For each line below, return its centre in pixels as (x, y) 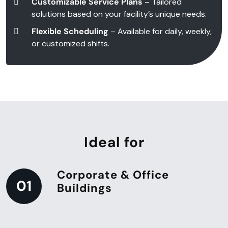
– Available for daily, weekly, (160, 31)
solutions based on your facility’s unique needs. (119, 14)
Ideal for (114, 142)
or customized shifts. (70, 44)
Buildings (84, 188)
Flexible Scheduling (70, 31)
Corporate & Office (113, 175)
